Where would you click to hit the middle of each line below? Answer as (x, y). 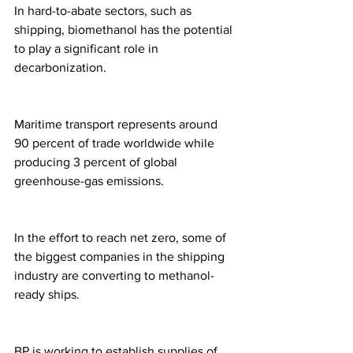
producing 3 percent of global (97, 162)
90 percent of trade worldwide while (116, 143)
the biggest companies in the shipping (121, 257)
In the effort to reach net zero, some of (122, 238)
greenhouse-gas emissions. (91, 181)
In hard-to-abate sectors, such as (104, 11)
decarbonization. (62, 68)
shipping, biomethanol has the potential (125, 30)
